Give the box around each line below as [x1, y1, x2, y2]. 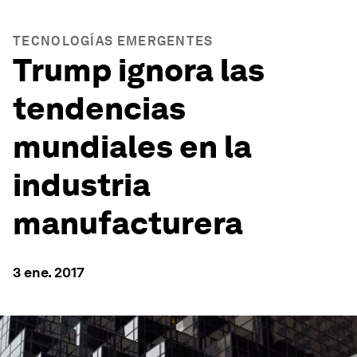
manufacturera [13, 204, 243, 242]
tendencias [13, 89, 186, 127]
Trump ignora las [13, 51, 265, 89]
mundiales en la [13, 127, 252, 166]
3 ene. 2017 [13, 264, 84, 280]
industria [13, 166, 151, 204]
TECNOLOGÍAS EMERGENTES [13, 33, 214, 49]
